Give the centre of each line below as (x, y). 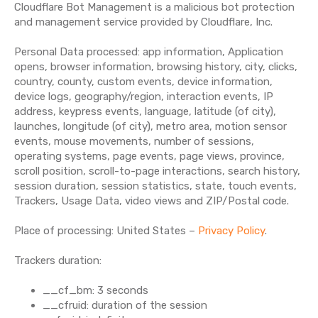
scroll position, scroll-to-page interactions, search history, (157, 171)
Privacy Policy (231, 231)
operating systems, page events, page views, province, (149, 156)
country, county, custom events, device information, (143, 82)
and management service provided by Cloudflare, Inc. (143, 22)
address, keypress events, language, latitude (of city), (145, 111)
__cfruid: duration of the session (125, 305)
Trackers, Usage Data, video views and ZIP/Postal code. (152, 201)
